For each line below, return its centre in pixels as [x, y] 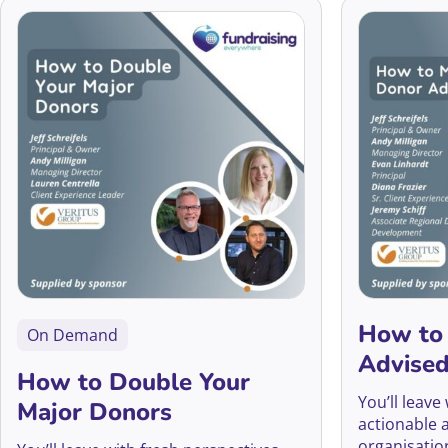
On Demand [72, 334]
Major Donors [94, 411]
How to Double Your [133, 381]
